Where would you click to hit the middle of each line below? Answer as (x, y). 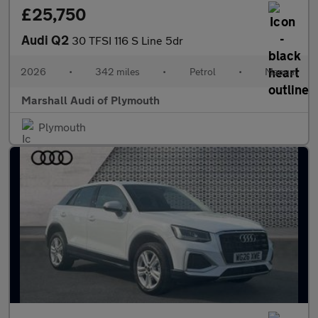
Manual (281, 71)
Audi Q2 (46, 40)
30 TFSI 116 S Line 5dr (127, 40)
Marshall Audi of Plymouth (91, 100)
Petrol (202, 71)
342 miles (118, 71)
